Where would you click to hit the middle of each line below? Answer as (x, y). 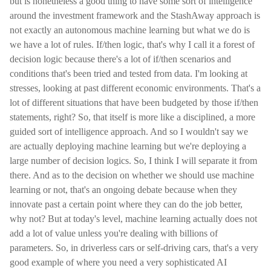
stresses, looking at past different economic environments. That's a (135, 88)
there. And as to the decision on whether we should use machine (132, 175)
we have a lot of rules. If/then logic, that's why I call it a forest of (132, 44)
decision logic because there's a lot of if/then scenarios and (120, 59)
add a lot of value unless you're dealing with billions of (114, 233)
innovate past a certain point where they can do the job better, (126, 204)
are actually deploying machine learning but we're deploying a (128, 146)
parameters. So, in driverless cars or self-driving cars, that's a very (134, 248)
